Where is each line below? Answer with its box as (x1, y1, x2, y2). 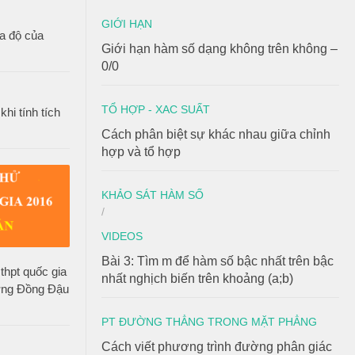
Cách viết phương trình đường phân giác (101, 340, 332, 353)
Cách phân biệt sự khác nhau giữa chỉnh (101, 128, 330, 141)
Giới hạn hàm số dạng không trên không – (101, 42, 338, 55)
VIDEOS (101, 230, 143, 242)
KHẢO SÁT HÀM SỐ (101, 189, 204, 201)
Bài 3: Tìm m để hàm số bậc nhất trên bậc (101, 254, 334, 268)
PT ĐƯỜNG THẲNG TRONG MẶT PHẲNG (101, 315, 317, 328)
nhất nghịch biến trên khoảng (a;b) (101, 272, 293, 285)
